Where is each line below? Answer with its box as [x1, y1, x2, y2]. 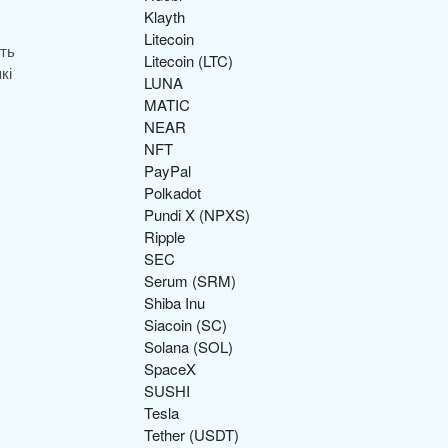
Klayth [144, 6, 185, 27]
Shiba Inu [144, 292, 205, 313]
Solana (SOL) [144, 336, 233, 357]
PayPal [144, 160, 191, 181]
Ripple [144, 226, 185, 247]
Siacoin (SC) [144, 314, 227, 335]
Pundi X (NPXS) [144, 204, 250, 225]
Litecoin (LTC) [144, 50, 233, 71]
